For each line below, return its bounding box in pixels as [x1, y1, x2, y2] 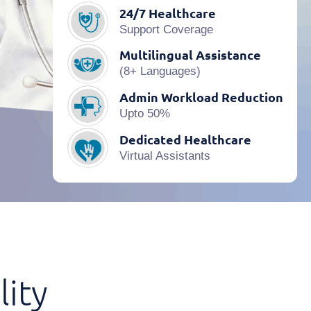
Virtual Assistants [119, 149, 210, 162]
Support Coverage [119, 22, 213, 36]
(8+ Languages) [119, 65, 201, 78]
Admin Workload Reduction [119, 88, 283, 105]
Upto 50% [119, 106, 170, 120]
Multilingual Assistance [119, 47, 261, 63]
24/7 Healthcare [119, 4, 216, 21]
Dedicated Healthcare [119, 131, 251, 147]
